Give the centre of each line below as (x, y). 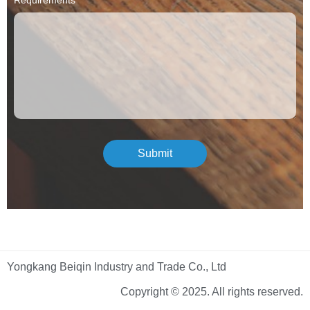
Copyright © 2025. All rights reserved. (212, 291)
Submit (155, 153)
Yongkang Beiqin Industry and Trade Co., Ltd (117, 266)
